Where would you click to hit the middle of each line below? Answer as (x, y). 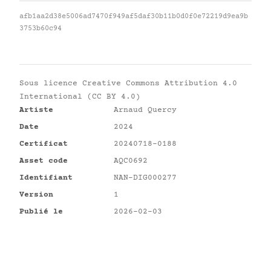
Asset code (44, 161)
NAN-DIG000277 (145, 178)
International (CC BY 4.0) (80, 97)
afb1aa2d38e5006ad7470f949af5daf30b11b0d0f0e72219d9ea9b (134, 17)
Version (36, 195)
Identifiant (46, 178)
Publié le (41, 212)
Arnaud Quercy (145, 110)
